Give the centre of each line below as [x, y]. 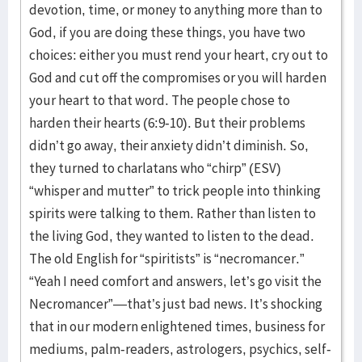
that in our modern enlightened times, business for [177, 326]
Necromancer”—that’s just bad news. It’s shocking [176, 304]
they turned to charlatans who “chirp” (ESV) [155, 168]
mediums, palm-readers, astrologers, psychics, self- [180, 349]
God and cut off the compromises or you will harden [178, 78]
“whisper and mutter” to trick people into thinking [175, 191]
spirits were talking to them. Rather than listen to [173, 213]
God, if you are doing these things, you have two [167, 32]
